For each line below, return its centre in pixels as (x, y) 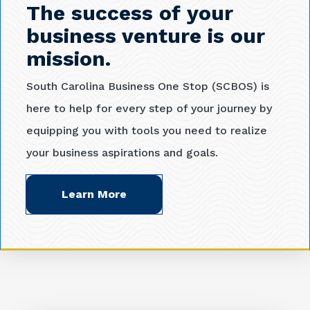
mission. (69, 58)
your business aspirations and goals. (122, 153)
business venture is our (146, 36)
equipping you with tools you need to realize (147, 130)
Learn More (94, 194)
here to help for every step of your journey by (149, 108)
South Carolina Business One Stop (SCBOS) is (148, 86)
